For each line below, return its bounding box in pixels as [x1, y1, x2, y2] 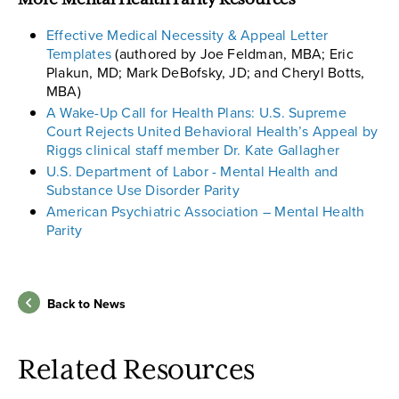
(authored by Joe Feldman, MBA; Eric [111, 43, 354, 64]
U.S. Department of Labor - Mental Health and [46, 161, 338, 183]
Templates [46, 43, 112, 64]
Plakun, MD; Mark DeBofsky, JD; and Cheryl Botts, [46, 61, 365, 83]
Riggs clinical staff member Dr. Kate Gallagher [46, 140, 340, 161]
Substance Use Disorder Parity [46, 180, 240, 201]
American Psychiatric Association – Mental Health [46, 201, 365, 223]
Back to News [47, 295, 126, 314]
